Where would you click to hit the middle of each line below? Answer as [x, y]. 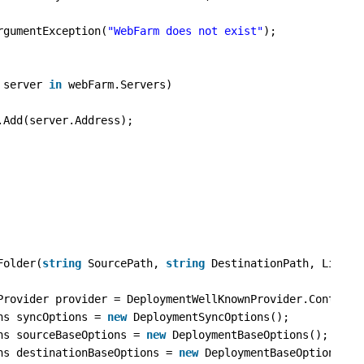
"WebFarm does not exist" [186, 31]
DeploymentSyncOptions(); [212, 317]
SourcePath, [127, 263]
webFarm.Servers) [121, 84]
